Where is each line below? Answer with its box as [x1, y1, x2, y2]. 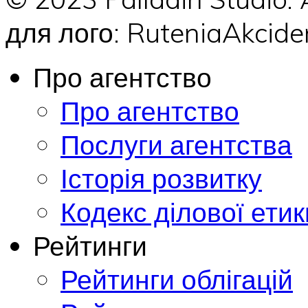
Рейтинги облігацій [60, 262, 293, 296]
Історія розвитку [60, 161, 262, 195]
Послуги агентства [60, 127, 292, 162]
